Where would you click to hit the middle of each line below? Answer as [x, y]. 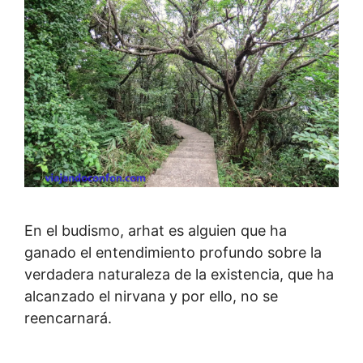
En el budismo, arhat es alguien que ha [156, 230]
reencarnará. [68, 318]
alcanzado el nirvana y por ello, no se [151, 296]
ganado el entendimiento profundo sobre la [173, 252]
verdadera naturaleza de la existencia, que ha [179, 274]
